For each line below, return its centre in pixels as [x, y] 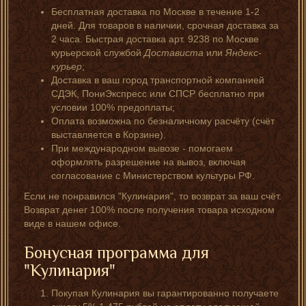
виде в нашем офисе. [72, 223]
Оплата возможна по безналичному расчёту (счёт [163, 121]
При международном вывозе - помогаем [142, 148]
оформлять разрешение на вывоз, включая [149, 162]
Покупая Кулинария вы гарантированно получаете [165, 293]
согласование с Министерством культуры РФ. [153, 175]
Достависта [174, 52]
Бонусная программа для [116, 252]
